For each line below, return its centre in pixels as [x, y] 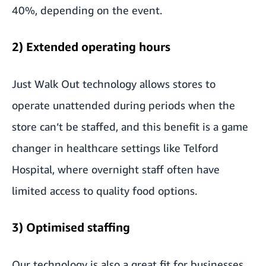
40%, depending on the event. [87, 10]
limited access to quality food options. [104, 190]
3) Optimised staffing [71, 227]
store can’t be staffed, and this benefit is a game [130, 126]
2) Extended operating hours [91, 46]
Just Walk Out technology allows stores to [114, 83]
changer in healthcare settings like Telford [115, 148]
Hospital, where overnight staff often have [116, 169]
